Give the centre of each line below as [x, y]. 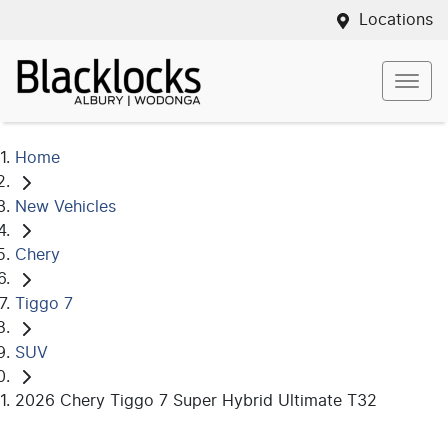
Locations [396, 20]
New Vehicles [65, 206]
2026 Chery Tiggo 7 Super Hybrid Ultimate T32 [196, 401]
